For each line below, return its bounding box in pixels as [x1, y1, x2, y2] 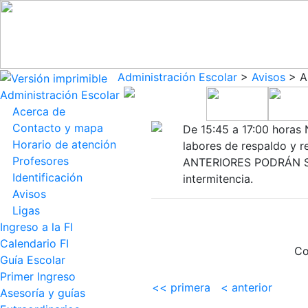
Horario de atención [12, 137, 116, 151]
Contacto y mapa [12, 121, 103, 135]
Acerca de [12, 104, 65, 118]
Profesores [12, 154, 69, 168]
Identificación [12, 170, 82, 184]
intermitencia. [183, 172, 253, 186]
